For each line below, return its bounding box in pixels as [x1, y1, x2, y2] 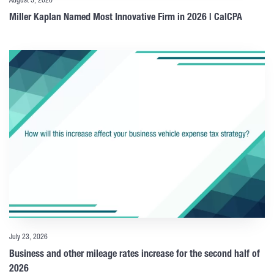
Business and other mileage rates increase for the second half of [9, 250, 260, 261]
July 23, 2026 [9, 234, 48, 242]
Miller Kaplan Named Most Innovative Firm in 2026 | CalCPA [9, 13, 242, 24]
